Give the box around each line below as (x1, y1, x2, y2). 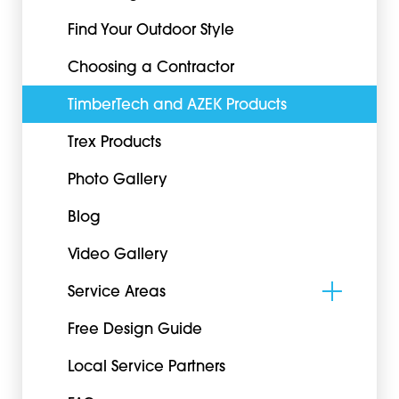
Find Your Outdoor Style (67, 24, 234, 39)
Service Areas (67, 286, 166, 301)
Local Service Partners (67, 361, 225, 376)
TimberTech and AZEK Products (67, 99, 287, 114)
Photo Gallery (67, 174, 167, 189)
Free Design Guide (67, 323, 202, 338)
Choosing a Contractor (67, 61, 234, 77)
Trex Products (67, 136, 161, 151)
